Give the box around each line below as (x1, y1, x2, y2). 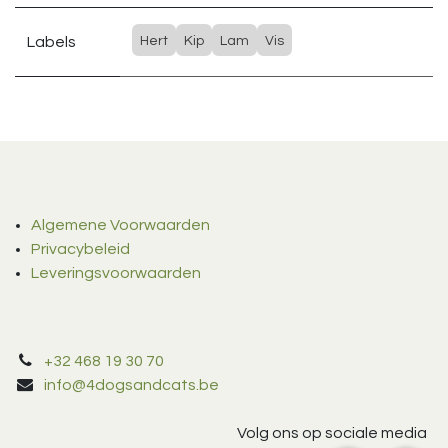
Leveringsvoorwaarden (31, 265, 201, 282)
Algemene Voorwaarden (31, 217, 210, 234)
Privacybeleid (31, 241, 130, 258)
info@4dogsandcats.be (43, 377, 219, 394)
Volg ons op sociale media (236, 425, 427, 442)
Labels (27, 34, 76, 51)
